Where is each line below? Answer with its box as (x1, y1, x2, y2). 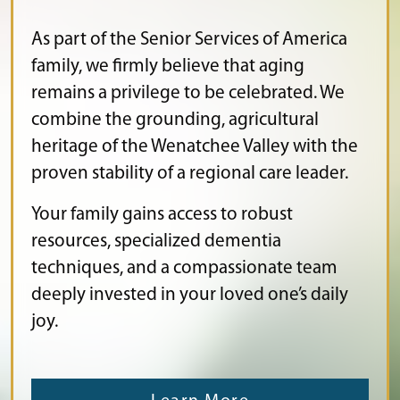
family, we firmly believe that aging (31, 57, 304, 77)
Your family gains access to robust (31, 205, 293, 225)
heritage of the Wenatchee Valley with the (31, 137, 358, 157)
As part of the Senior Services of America (31, 30, 347, 50)
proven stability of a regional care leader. (31, 164, 348, 184)
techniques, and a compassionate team (31, 259, 337, 279)
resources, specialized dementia (31, 232, 281, 252)
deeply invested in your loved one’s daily (31, 286, 348, 305)
